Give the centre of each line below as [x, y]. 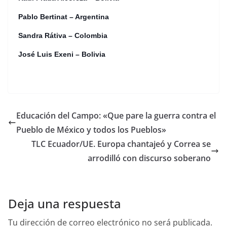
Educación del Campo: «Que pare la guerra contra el [116, 116]
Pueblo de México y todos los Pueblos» [91, 130]
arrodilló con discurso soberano [149, 158]
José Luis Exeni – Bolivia [62, 54]
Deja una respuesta [65, 203]
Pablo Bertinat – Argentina [64, 17]
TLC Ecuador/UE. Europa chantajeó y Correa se [121, 144]
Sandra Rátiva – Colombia [63, 35]
